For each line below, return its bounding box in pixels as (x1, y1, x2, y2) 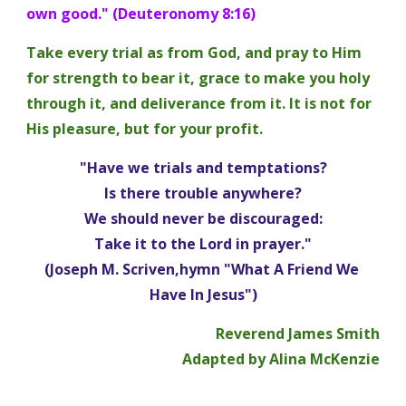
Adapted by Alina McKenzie (181, 349, 380, 369)
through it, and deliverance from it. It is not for (26, 93, 372, 113)
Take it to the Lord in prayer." (94, 234, 312, 254)
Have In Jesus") (149, 285, 257, 304)
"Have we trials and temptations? (79, 158, 327, 178)
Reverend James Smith (215, 324, 380, 343)
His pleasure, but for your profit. (26, 119, 264, 139)
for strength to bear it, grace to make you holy (26, 68, 371, 88)
